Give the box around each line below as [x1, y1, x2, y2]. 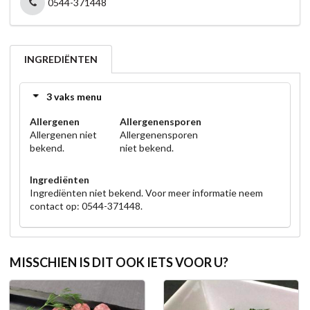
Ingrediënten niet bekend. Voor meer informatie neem [30, 186, 263, 199]
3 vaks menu [46, 91, 102, 102]
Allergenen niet [30, 128, 97, 140]
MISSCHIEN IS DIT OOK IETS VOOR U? [10, 254, 228, 270]
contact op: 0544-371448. [30, 199, 143, 212]
